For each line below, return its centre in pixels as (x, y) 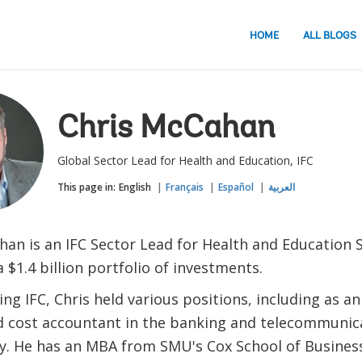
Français (184, 187)
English (135, 187)
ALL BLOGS (330, 36)
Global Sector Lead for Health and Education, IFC (185, 160)
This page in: (86, 187)
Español (236, 187)
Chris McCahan (166, 129)
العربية (281, 187)
